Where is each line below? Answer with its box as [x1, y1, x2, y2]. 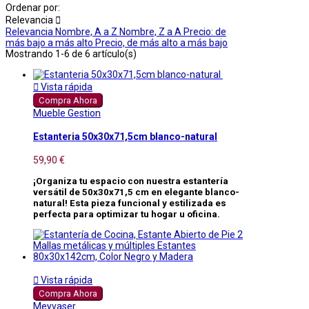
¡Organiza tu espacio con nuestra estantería [33, 175, 228, 186]
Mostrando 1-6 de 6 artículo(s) [6, 48, 137, 59]
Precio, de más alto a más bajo [95, 37, 228, 48]
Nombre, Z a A [119, 26, 183, 37]
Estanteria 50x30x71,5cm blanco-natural [33, 131, 217, 143]
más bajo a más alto [6, 37, 95, 48]
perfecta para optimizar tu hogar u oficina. [33, 208, 220, 219]
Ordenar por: [6, 1, 60, 13]
